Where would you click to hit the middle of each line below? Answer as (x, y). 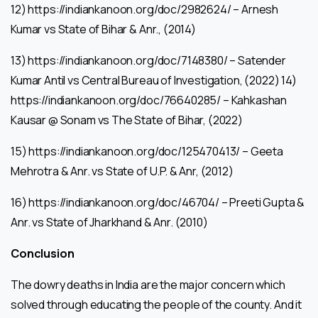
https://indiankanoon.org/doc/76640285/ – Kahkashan (149, 100)
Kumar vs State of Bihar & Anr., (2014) (103, 29)
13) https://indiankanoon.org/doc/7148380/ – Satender (148, 60)
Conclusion (43, 253)
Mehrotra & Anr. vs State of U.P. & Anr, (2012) (122, 171)
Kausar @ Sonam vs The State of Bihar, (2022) (127, 120)
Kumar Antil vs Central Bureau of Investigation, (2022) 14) (154, 80)
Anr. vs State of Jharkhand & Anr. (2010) (109, 222)
